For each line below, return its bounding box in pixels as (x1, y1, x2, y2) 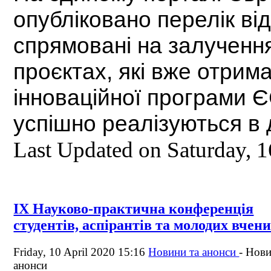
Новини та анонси (148, 245, 240, 258)
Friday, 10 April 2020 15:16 (13, 245, 149, 258)
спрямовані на (13, 32, 163, 58)
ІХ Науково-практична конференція (13, 200, 254, 217)
